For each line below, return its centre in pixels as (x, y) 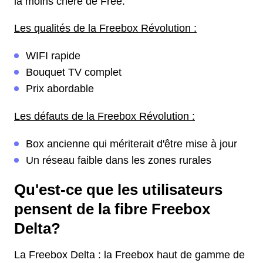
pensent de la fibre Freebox (112, 209)
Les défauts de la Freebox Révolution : (104, 117)
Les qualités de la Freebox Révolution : (105, 28)
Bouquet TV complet (74, 73)
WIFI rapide (53, 56)
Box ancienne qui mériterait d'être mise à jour (131, 144)
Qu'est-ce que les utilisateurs (118, 190)
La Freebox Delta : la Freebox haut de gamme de (129, 255)
